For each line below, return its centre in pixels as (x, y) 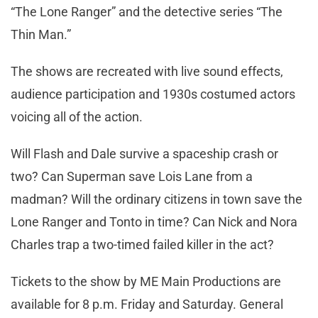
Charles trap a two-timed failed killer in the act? (144, 244)
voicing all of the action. (79, 116)
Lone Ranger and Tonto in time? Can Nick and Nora (154, 221)
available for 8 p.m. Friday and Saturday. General (147, 304)
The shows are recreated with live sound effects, (147, 71)
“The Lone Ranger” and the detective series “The (147, 11)
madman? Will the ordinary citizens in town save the (157, 199)
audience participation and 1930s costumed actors (153, 94)
